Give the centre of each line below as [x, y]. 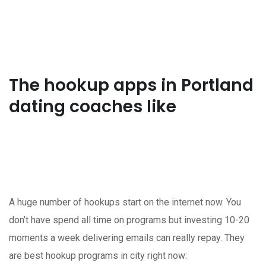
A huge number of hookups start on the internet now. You [125, 202]
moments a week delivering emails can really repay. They [127, 237]
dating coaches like [93, 106]
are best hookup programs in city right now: [98, 255]
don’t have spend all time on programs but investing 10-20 [129, 220]
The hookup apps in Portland [131, 85]
